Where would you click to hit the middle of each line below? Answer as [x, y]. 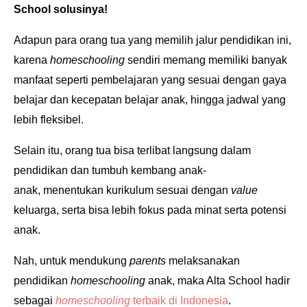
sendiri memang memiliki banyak [207, 60]
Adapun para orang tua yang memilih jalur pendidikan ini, [152, 40]
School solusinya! [61, 9]
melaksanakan [204, 261]
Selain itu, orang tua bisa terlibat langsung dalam [132, 150]
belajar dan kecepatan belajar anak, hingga [120, 100]
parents [149, 261]
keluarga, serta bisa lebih [76, 210]
